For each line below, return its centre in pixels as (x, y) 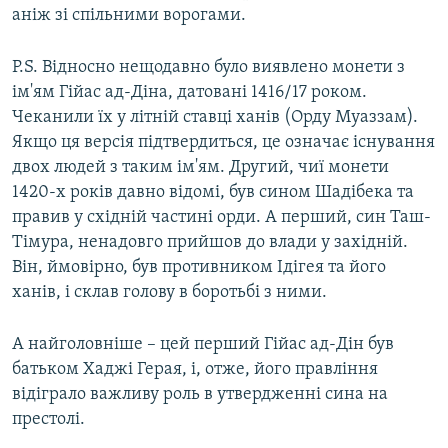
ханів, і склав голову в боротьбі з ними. (169, 292)
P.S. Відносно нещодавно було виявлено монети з (208, 67)
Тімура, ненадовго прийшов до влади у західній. (210, 242)
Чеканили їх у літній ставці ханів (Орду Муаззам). (215, 117)
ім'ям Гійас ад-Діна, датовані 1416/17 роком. (189, 92)
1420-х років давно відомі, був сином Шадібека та (213, 192)
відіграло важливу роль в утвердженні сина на (200, 394)
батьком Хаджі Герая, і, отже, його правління (195, 369)
